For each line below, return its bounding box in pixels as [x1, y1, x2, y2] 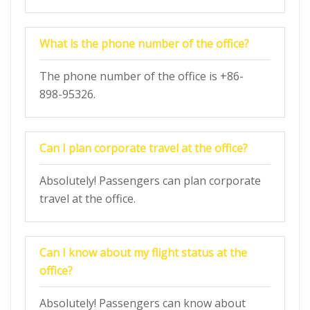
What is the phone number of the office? [39, 36, 249, 51]
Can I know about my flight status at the [39, 245, 247, 260]
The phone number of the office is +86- [39, 69, 244, 84]
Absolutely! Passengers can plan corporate [39, 173, 261, 188]
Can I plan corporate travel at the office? [39, 140, 248, 156]
